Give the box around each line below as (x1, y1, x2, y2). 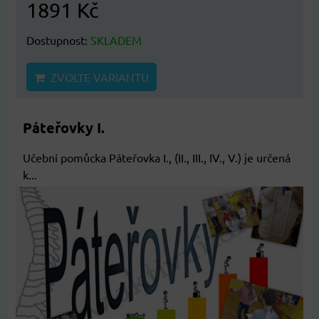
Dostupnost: (26, 33, 90, 47)
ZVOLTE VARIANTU (45, 70, 149, 84)
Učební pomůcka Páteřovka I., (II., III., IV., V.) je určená (23, 150, 291, 164)
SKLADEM (90, 33, 142, 47)
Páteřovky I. (23, 118, 105, 137)
